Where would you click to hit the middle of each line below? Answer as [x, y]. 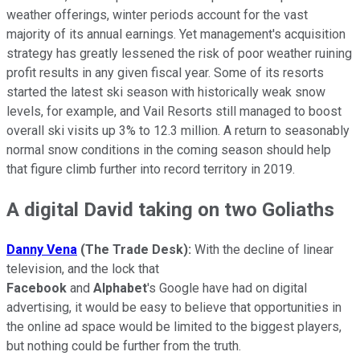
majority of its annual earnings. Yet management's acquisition [176, 35]
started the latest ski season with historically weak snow [166, 92]
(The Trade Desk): [134, 250]
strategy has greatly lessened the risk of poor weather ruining [179, 54]
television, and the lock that [83, 269]
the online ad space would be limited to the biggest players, [174, 327]
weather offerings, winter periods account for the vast [157, 15]
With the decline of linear [262, 250]
